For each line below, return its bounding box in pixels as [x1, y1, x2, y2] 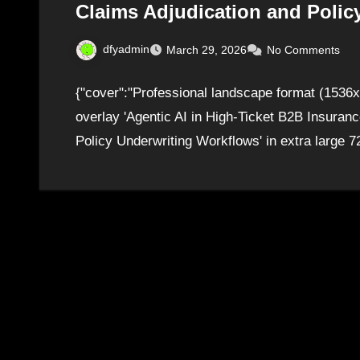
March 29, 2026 [166, 43, 247, 56]
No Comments [267, 43, 340, 56]
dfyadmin [103, 42, 149, 55]
